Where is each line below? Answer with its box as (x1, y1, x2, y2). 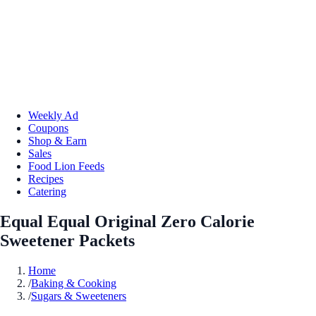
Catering (28, 185, 66, 197)
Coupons (28, 121, 68, 134)
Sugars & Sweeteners (31, 289, 126, 302)
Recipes (28, 172, 63, 185)
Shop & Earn (28, 134, 87, 147)
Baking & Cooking (31, 276, 116, 289)
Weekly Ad (28, 109, 78, 121)
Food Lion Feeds (28, 159, 104, 172)
